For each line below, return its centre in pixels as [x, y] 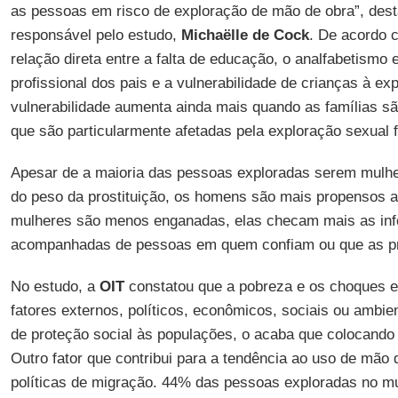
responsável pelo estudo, [96, 35]
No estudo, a [55, 287]
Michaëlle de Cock [245, 35]
